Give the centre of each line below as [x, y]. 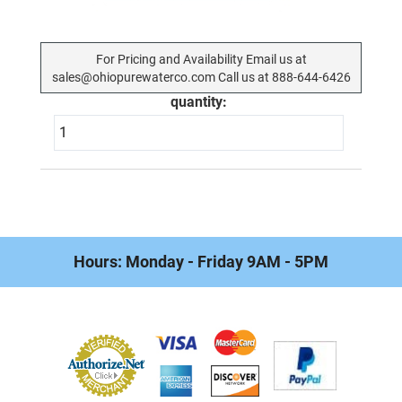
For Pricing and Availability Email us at [201, 59]
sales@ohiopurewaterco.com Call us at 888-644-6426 [201, 77]
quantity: [199, 102]
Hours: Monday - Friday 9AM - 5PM [201, 262]
